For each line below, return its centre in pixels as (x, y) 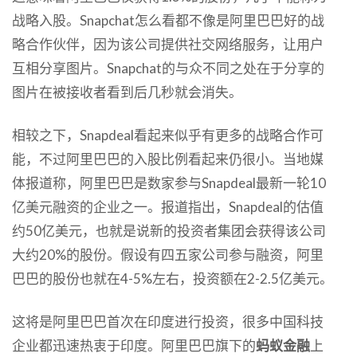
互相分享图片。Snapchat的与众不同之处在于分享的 (168, 68)
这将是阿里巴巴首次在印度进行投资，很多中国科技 (168, 321)
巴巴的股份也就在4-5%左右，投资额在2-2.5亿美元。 (173, 278)
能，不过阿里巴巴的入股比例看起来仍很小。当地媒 (168, 159)
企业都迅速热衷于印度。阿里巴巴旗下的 (134, 345)
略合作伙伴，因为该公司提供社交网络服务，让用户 (168, 44)
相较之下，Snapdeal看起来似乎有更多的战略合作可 (168, 135)
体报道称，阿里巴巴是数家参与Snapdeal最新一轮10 (169, 182)
